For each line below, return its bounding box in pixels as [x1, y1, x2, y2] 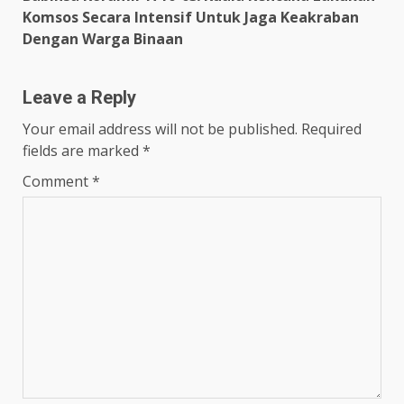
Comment [23, 170, 92, 191]
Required [301, 118, 362, 139]
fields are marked [23, 140, 142, 161]
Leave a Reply [23, 86, 136, 108]
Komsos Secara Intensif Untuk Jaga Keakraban [23, 6, 359, 27]
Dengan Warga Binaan [23, 28, 183, 49]
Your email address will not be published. [23, 118, 298, 139]
